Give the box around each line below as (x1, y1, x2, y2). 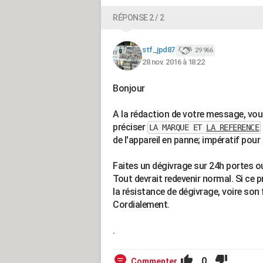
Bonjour (113, 83, 145, 94)
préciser (113, 122, 147, 133)
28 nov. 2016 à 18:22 (142, 57, 204, 66)
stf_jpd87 (142, 45, 175, 55)
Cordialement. (113, 199, 170, 210)
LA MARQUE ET (149, 123, 206, 132)
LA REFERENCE (206, 123, 259, 132)
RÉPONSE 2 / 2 (113, 13, 164, 22)
